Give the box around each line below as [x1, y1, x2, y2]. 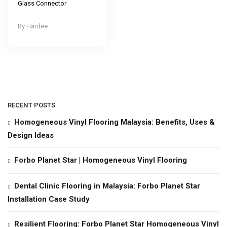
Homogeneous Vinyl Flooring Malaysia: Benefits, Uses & [14, 117, 215, 127]
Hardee [26, 22, 48, 30]
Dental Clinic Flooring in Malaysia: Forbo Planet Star [14, 181, 200, 191]
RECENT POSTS [8, 101, 55, 109]
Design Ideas [8, 130, 54, 140]
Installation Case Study [8, 194, 90, 204]
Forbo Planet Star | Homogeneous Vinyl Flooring [14, 155, 187, 165]
